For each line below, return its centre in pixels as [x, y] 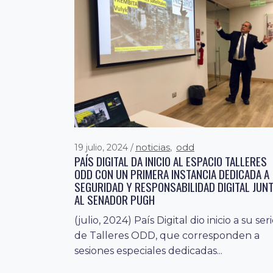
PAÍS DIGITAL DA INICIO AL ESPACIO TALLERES [171, 161]
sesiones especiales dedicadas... [148, 251]
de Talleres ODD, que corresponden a [167, 236]
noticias [153, 147]
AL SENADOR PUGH [115, 200]
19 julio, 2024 [102, 148]
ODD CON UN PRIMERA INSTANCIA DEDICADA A [172, 174]
